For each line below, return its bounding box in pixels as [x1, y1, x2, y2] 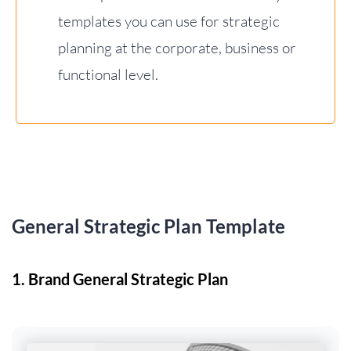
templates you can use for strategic [58, 12, 280, 31]
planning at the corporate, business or [58, 38, 296, 57]
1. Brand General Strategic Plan [12, 270, 228, 288]
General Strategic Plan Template [12, 215, 285, 237]
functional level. [58, 65, 158, 84]
